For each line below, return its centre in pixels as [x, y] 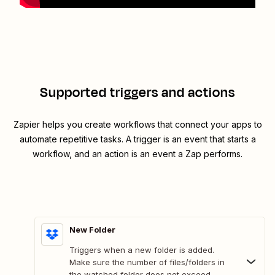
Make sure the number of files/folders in [147, 262]
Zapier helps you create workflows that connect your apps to [137, 125]
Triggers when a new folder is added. [142, 250]
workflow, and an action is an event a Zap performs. [137, 154]
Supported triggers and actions [137, 93]
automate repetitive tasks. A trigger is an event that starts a [137, 139]
